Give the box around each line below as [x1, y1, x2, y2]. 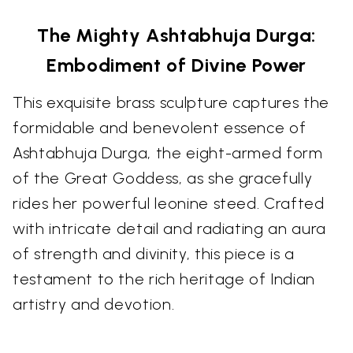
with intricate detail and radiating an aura [13, 219, 326, 238]
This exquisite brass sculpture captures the [13, 93, 329, 112]
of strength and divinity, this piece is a [13, 244, 295, 263]
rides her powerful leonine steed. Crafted [13, 194, 325, 213]
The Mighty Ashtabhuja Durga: [36, 24, 317, 46]
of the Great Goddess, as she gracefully [13, 169, 313, 188]
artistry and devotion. [13, 295, 175, 314]
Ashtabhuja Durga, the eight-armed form [13, 143, 323, 162]
